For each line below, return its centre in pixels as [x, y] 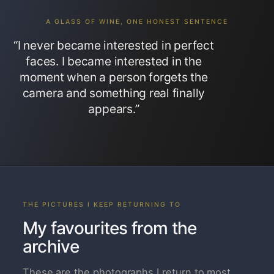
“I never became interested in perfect [114, 46]
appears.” [114, 109]
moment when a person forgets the [114, 77]
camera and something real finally [114, 93]
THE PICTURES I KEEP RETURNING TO [102, 205]
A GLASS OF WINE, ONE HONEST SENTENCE [137, 21]
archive [50, 247]
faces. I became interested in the [114, 61]
